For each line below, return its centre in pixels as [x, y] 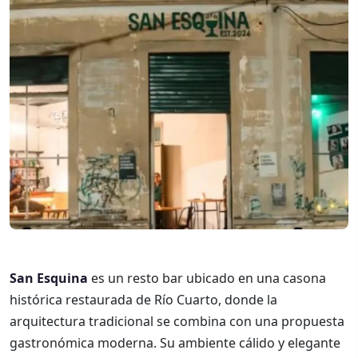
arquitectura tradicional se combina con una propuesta [177, 321]
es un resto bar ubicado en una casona [207, 278]
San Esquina [49, 278]
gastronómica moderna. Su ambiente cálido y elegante [175, 343]
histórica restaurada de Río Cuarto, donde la [143, 300]
